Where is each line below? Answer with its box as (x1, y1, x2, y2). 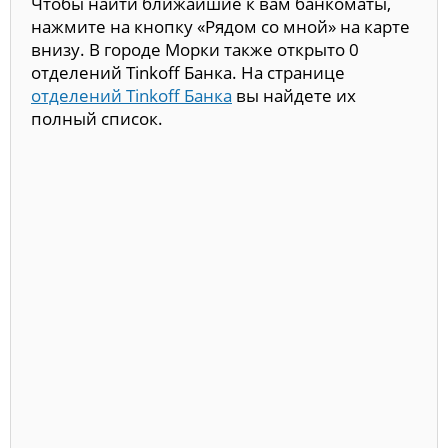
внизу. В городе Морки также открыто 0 (31, 38, 359, 62)
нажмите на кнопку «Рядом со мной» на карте (31, 15, 410, 39)
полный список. (31, 107, 163, 131)
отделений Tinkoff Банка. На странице (31, 61, 345, 85)
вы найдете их (232, 84, 356, 108)
